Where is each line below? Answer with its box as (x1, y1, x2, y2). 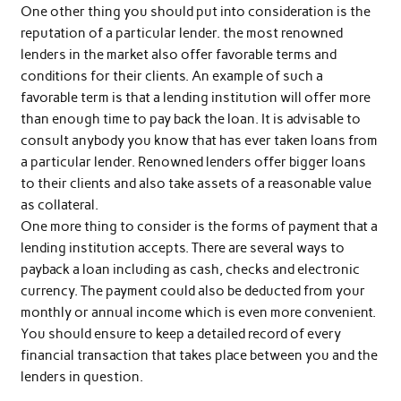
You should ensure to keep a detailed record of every (20, 325, 341, 342)
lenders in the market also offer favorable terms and (20, 46, 337, 63)
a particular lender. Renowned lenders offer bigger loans (20, 153, 366, 170)
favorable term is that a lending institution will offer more (20, 89, 371, 106)
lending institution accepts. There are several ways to (20, 239, 345, 256)
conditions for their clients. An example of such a (20, 67, 323, 84)
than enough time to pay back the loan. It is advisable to (20, 110, 361, 127)
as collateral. (20, 196, 98, 213)
